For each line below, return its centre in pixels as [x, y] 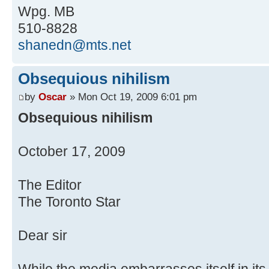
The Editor [50, 185]
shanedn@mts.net [74, 45]
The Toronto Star [69, 201]
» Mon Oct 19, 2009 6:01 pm [132, 96]
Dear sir [43, 235]
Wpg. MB [46, 12]
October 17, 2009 [72, 151]
